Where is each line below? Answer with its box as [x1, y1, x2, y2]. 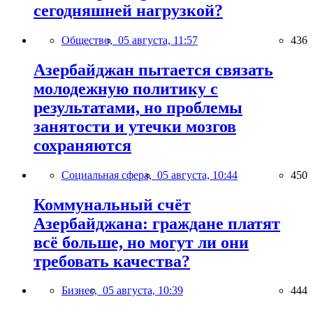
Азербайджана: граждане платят [34, 214, 280, 233]
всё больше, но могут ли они [34, 233, 249, 252]
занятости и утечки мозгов [34, 117, 236, 136]
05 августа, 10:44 [157, 168, 238, 181]
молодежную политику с [34, 79, 218, 98]
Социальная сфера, [61, 168, 157, 181]
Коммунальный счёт [34, 195, 191, 214]
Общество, [61, 34, 118, 46]
